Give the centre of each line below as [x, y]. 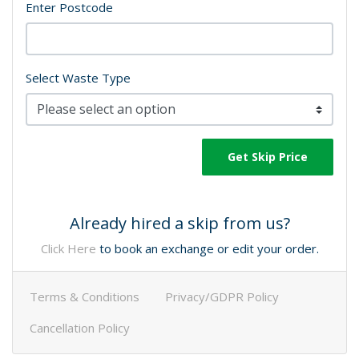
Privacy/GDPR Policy [222, 297]
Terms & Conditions [85, 297]
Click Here [68, 249]
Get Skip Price [268, 157]
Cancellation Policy [80, 328]
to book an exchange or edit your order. [207, 249]
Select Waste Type [78, 78]
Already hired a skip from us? [179, 224]
